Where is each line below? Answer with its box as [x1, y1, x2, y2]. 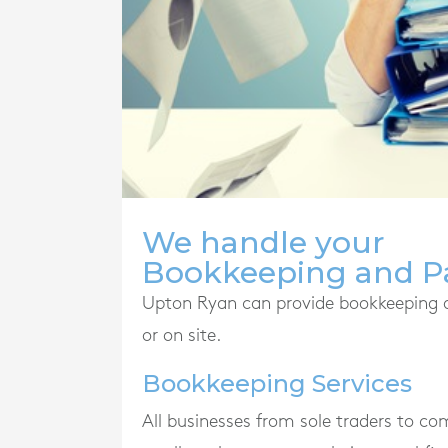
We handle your [142, 223, 385, 261]
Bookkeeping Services [142, 368, 412, 398]
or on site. [142, 326, 221, 344]
